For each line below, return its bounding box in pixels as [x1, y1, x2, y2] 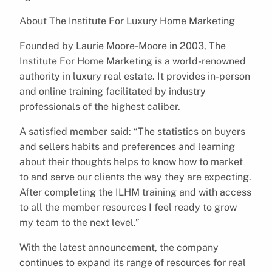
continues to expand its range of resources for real [19, 256, 246, 268]
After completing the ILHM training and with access [19, 186, 251, 198]
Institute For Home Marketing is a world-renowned [19, 55, 246, 67]
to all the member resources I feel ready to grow [19, 201, 237, 213]
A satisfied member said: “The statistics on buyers [19, 125, 245, 137]
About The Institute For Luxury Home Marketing [19, 15, 235, 27]
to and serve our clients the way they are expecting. [19, 171, 251, 183]
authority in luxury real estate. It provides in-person [19, 70, 250, 82]
